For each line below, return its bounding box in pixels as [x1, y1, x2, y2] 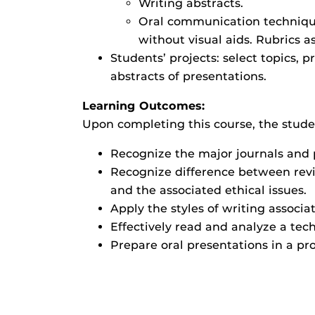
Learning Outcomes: [82, 99, 205, 112]
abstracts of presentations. [110, 70, 266, 83]
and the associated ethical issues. [110, 184, 307, 197]
